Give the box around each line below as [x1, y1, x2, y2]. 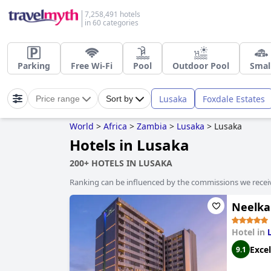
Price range [36, 94, 80, 103]
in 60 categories [85, 18, 139, 28]
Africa [103, 120, 127, 132]
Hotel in [232, 226, 267, 238]
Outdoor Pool [172, 60, 229, 71]
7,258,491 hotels [85, 9, 140, 19]
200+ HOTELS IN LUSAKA [70, 157, 172, 169]
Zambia [137, 120, 167, 132]
